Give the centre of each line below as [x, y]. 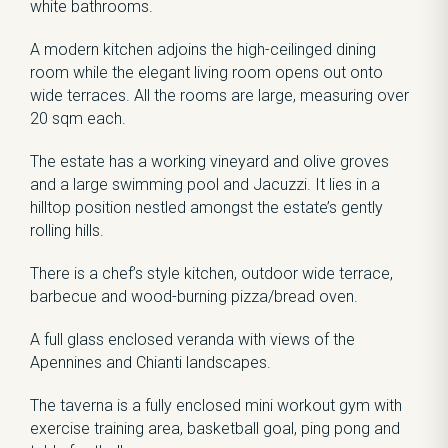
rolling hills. [67, 230]
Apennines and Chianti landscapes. [150, 362]
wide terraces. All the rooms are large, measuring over [219, 95]
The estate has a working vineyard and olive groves [209, 161]
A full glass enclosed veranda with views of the [192, 339]
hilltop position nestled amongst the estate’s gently [206, 207]
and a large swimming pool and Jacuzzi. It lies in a [205, 184]
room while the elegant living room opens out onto [206, 72]
